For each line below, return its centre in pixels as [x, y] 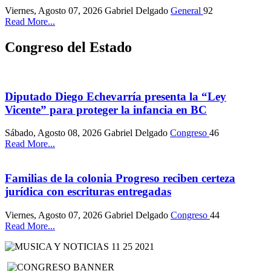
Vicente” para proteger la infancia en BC [106, 109]
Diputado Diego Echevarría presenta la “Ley [116, 96]
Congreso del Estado [68, 47]
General [187, 11]
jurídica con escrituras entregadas [88, 192]
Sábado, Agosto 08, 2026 [54, 133]
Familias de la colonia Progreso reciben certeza [120, 178]
